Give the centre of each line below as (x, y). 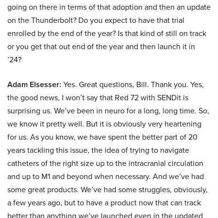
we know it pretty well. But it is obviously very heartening (104, 124)
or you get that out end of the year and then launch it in (101, 46)
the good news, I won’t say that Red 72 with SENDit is (98, 97)
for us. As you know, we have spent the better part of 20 (102, 137)
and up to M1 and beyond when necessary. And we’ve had (106, 176)
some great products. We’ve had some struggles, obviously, (108, 189)
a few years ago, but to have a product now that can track (104, 202)
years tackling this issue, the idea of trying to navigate (98, 150)
